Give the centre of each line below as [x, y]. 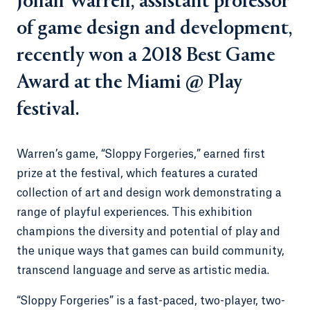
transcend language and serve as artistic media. [143, 271]
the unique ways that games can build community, [151, 251]
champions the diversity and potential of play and [148, 232]
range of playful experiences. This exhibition [135, 212]
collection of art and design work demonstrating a [149, 193]
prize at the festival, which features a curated [137, 174]
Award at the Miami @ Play [129, 83]
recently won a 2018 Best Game [146, 56]
